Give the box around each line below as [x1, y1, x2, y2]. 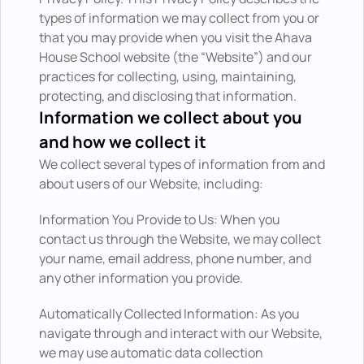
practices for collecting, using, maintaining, [39, 67, 297, 85]
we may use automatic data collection [39, 344, 263, 362]
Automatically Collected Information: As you [39, 305, 300, 323]
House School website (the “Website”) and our [39, 48, 312, 66]
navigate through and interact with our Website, [39, 324, 323, 342]
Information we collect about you [39, 106, 302, 128]
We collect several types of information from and [39, 155, 325, 173]
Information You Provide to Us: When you [39, 210, 280, 228]
